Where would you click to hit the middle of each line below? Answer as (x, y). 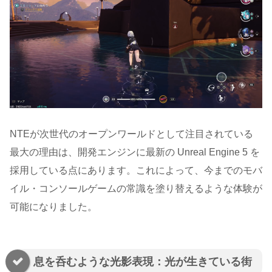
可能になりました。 (53, 207)
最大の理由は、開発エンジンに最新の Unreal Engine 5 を (135, 152)
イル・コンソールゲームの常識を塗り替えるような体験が (136, 189)
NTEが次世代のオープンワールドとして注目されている (131, 134)
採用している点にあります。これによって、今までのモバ (136, 171)
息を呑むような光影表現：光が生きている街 (143, 262)
